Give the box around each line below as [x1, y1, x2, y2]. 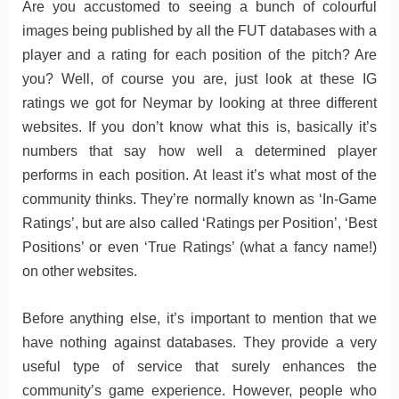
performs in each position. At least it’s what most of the [21, 167, 378, 183]
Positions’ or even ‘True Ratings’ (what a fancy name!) [21, 240, 378, 256]
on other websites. [21, 264, 137, 280]
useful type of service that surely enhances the [21, 358, 378, 374]
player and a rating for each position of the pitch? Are [21, 47, 378, 63]
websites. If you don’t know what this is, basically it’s [21, 119, 378, 135]
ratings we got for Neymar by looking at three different [21, 95, 378, 111]
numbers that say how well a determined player [21, 143, 378, 159]
